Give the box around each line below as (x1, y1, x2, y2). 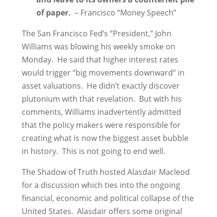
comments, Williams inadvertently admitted (21, 107, 181, 117)
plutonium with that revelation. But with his (21, 93, 182, 104)
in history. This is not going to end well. (21, 146, 165, 156)
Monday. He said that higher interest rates (21, 54, 178, 65)
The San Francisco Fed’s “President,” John (21, 28, 171, 39)
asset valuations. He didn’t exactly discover (21, 80, 180, 91)
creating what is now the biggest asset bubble (21, 133, 188, 143)
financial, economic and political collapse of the (21, 193, 194, 203)
